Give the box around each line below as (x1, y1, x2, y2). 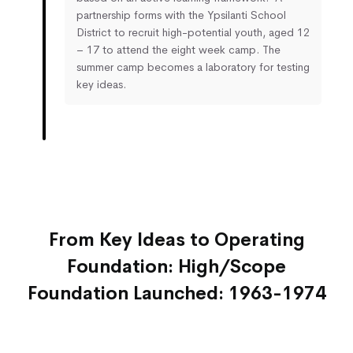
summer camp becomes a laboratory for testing (76, 60, 310, 75)
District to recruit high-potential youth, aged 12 (76, 25, 310, 40)
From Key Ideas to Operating (48, 228, 305, 251)
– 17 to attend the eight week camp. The (76, 43, 281, 58)
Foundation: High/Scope (67, 255, 286, 278)
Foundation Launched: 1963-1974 (27, 281, 326, 305)
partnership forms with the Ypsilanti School (76, 8, 286, 23)
